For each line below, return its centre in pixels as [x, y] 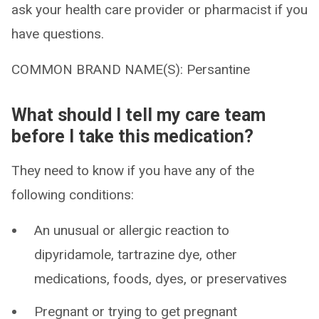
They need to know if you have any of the [133, 171]
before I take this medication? [132, 136]
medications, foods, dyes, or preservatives [161, 279]
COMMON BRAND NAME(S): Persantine [131, 69]
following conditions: [73, 195]
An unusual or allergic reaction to [132, 230]
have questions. [58, 34]
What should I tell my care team [138, 115]
